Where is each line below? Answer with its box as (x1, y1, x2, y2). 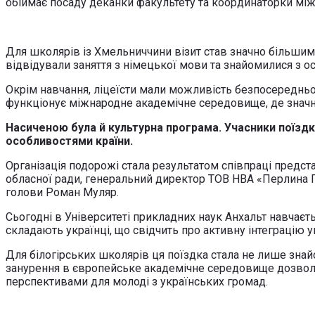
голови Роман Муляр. (6, 185, 119, 199)
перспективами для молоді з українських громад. (6, 274, 268, 288)
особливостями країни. (6, 134, 133, 148)
